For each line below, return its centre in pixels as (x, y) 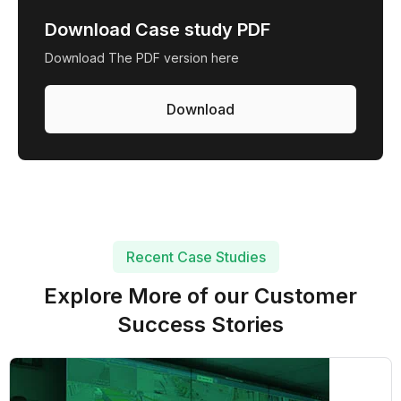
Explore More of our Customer (200, 296)
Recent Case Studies (196, 257)
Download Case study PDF (158, 30)
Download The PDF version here (142, 58)
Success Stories (200, 325)
